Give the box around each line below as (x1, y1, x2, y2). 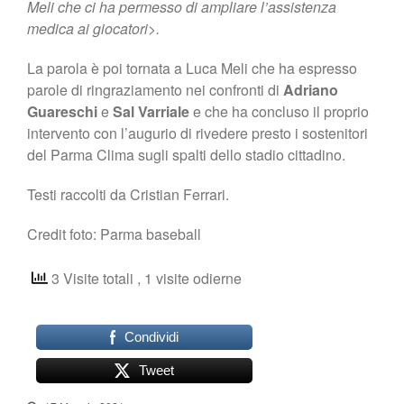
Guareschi (27, 100, 101, 122)
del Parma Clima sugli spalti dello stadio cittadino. (27, 143, 345, 165)
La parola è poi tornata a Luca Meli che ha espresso (27, 57, 357, 78)
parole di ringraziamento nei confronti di (27, 78, 283, 100)
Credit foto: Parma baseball (27, 223, 201, 244)
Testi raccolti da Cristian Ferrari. (27, 183, 229, 205)
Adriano (283, 78, 338, 100)
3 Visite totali (48, 267, 137, 289)
